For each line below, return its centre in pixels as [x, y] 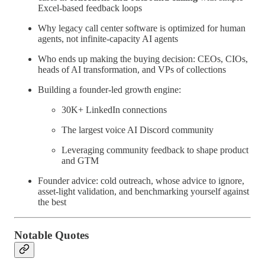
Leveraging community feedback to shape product [155, 150]
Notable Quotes [51, 235]
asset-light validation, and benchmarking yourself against [143, 191]
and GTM [80, 160]
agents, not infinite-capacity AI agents [108, 38]
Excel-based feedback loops [90, 8]
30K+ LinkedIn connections [114, 109]
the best [52, 202]
